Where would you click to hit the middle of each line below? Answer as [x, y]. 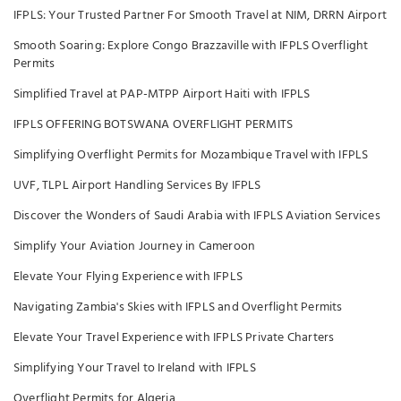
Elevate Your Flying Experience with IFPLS [128, 277]
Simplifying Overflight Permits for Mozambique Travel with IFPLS [191, 155]
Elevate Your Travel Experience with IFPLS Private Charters [174, 338]
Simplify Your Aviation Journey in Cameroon [135, 247]
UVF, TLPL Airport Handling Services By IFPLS [137, 186]
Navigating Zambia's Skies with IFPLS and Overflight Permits [178, 307]
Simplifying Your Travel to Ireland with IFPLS [135, 368]
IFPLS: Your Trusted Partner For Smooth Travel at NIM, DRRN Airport [200, 16]
